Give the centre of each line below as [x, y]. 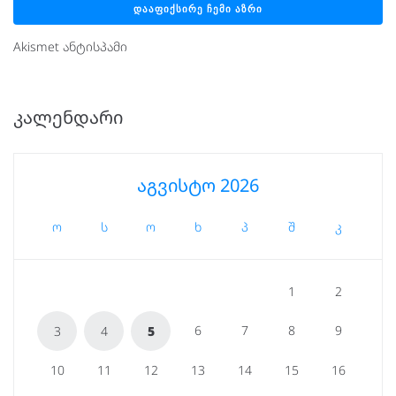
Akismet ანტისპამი [70, 47]
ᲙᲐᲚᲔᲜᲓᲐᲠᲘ [68, 118]
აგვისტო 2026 [198, 186]
